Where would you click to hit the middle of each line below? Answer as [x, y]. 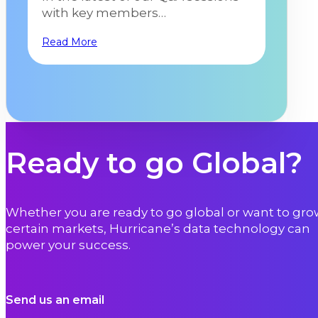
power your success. [68, 245]
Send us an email [55, 300]
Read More [70, 42]
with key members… [104, 13]
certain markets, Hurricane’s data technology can [158, 228]
